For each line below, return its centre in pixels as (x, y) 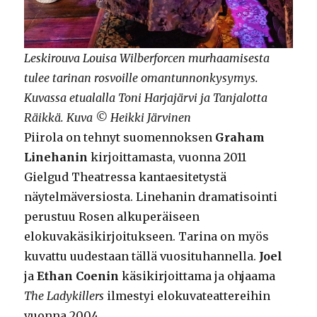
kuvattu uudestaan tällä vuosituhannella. (142, 257)
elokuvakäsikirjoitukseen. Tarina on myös (147, 237)
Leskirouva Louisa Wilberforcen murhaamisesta (147, 58)
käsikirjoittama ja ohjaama (197, 276)
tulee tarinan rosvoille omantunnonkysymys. (142, 78)
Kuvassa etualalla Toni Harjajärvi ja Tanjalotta (146, 98)
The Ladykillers (64, 296)
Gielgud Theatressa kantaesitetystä (126, 177)
